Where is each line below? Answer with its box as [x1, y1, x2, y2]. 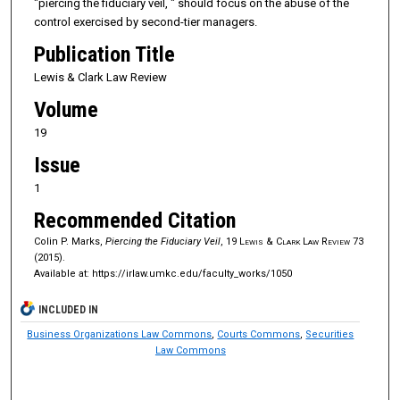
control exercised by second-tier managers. [33, 15, 257, 29]
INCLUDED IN [38, 304, 99, 317]
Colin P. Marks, [33, 236, 105, 248]
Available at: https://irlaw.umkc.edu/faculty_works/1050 [33, 268, 292, 280]
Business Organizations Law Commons [27, 329, 212, 341]
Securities [305, 329, 354, 341]
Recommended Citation [33, 208, 236, 234]
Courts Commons [217, 329, 301, 341]
